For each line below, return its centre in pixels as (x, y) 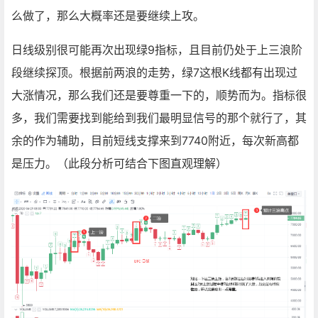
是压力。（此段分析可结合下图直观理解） (119, 163)
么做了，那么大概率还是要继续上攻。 (108, 16)
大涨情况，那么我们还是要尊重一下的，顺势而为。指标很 (159, 95)
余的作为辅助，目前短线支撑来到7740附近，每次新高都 (155, 141)
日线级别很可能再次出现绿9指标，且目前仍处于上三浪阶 (157, 50)
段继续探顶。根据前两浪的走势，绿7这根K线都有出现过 (154, 72)
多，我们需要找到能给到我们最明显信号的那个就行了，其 (159, 118)
